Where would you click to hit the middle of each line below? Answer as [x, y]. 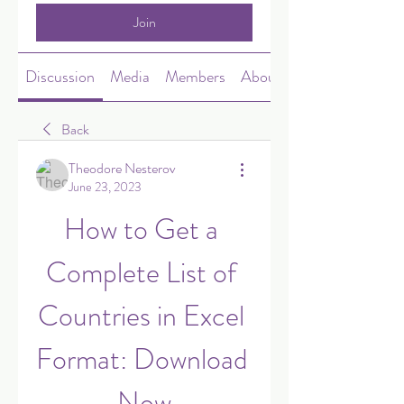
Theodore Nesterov [122, 168]
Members [195, 77]
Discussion [60, 77]
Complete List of [141, 272]
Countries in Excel [141, 316]
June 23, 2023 [105, 187]
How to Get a [141, 229]
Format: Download [142, 359]
